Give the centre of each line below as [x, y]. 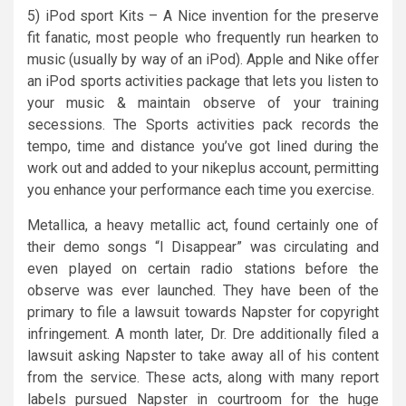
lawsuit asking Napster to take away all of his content [203, 355]
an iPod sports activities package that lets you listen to [203, 81]
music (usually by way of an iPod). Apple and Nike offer [203, 59]
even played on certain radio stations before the [203, 268]
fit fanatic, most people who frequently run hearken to [203, 37]
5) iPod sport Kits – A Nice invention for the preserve [203, 15]
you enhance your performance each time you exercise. [201, 189]
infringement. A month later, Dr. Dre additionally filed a [203, 333]
